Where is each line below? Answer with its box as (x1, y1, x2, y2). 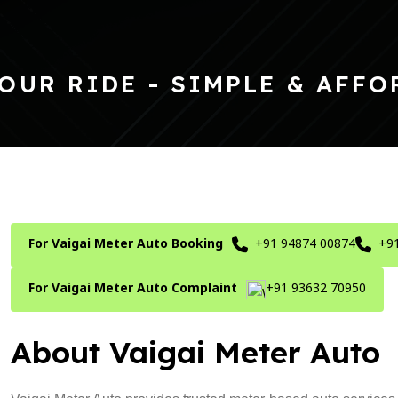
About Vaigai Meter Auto (11, 333, 380, 371)
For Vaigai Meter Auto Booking (28, 237, 223, 252)
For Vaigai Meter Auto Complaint (28, 282, 237, 297)
